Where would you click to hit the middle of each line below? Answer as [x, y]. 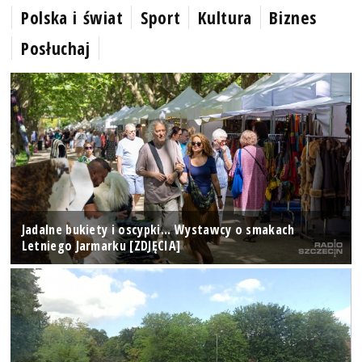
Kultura [225, 18]
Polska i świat [72, 18]
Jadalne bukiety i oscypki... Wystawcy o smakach [158, 229]
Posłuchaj [56, 48]
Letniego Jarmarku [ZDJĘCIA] [101, 245]
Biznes [293, 18]
